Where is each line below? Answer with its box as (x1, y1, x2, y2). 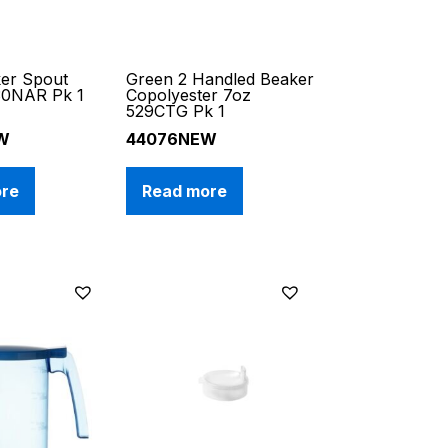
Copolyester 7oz (126, 85, 252, 106)
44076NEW (126, 129, 218, 150)
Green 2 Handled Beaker (126, 69, 315, 90)
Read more (142, 181, 228, 202)
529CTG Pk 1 (126, 101, 226, 122)
